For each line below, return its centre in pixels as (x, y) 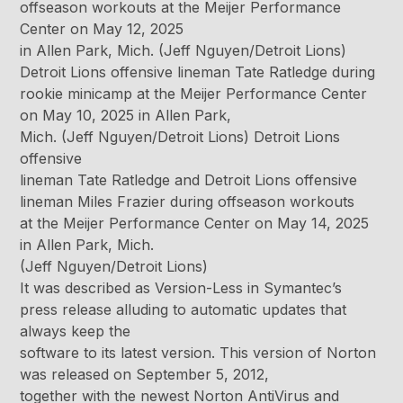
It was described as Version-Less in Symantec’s (181, 288)
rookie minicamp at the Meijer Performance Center (194, 94)
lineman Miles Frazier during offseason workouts (188, 202)
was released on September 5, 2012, (145, 375)
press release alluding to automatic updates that (184, 310)
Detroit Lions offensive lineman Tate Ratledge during (198, 72)
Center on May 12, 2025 (102, 29)
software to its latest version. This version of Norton (198, 353)
